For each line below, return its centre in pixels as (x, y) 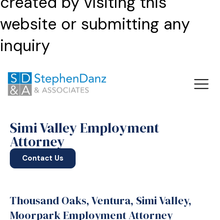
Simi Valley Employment (84, 128)
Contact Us (43, 158)
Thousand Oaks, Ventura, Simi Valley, (101, 200)
